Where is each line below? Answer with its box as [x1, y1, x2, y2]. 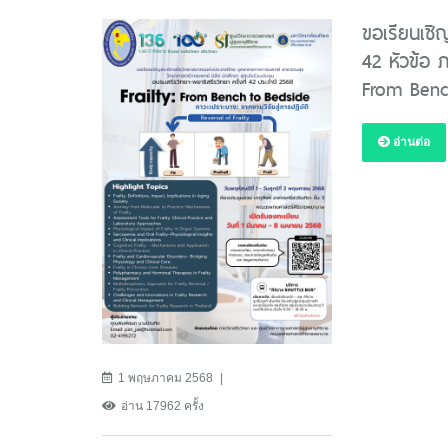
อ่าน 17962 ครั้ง [121, 399, 204, 414]
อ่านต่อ [389, 134, 430, 149]
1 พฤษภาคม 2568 [118, 371, 213, 386]
